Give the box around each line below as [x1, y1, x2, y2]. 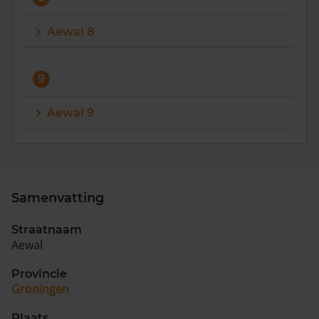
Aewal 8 [47, 25, 94, 38]
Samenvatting [11, 190, 104, 206]
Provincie [11, 267, 67, 281]
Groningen [11, 281, 69, 297]
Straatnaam [11, 223, 82, 236]
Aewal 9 [47, 106, 94, 120]
